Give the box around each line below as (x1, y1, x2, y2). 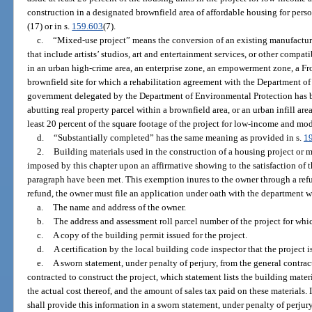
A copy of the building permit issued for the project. (52, 230, 247, 241)
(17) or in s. (27, 21, 72, 32)
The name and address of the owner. (52, 202, 186, 213)
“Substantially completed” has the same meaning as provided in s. (53, 132, 304, 143)
